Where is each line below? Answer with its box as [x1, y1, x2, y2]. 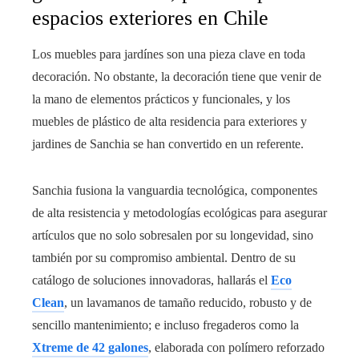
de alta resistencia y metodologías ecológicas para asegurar [32, 206, 327, 220]
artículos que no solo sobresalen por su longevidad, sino [32, 228, 313, 243]
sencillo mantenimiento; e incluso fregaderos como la [32, 318, 299, 333]
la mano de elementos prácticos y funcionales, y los [32, 92, 290, 107]
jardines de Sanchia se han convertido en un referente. [32, 137, 304, 151]
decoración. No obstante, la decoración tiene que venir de [32, 70, 321, 84]
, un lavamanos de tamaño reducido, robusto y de [64, 296, 312, 310]
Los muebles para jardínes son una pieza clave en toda [32, 47, 305, 62]
